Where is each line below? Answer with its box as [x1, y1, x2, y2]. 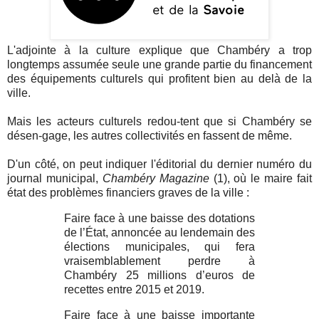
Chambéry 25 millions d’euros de [64, 269, 255, 282]
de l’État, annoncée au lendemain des [64, 226, 255, 239]
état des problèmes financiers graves [7, 187, 195, 199]
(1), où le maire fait [209, 172, 312, 185]
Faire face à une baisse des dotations [64, 212, 255, 225]
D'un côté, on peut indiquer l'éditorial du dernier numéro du [7, 158, 312, 171]
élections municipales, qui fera [64, 241, 255, 253]
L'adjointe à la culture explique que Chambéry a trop [7, 44, 312, 57]
